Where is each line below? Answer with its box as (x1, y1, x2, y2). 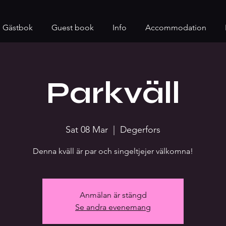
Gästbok (3, 23, 33, 32)
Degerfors (120, 124, 160, 135)
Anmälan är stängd (79, 190, 147, 200)
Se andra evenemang (75, 202, 151, 212)
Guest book (51, 23, 94, 32)
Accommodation (145, 23, 206, 32)
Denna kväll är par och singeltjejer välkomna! (33, 146, 193, 156)
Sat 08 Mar (66, 124, 108, 135)
